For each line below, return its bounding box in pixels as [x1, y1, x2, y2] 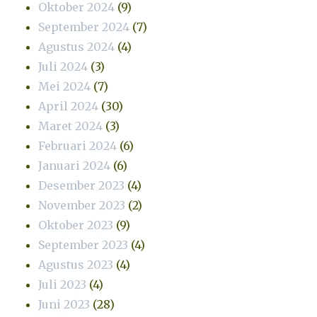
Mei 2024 [38, 79, 91, 93]
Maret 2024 [38, 118, 103, 133]
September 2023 [38, 237, 129, 252]
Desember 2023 [38, 178, 125, 192]
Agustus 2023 [38, 257, 114, 272]
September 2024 [38, 19, 130, 34]
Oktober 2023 [38, 217, 114, 232]
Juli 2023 [38, 277, 87, 292]
